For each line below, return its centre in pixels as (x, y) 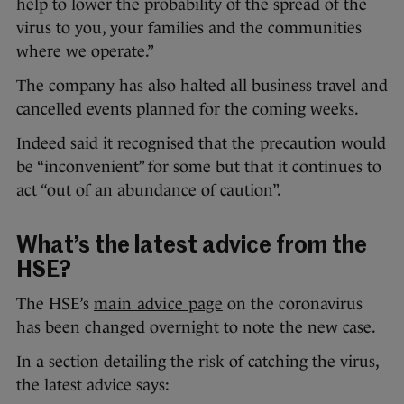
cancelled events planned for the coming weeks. (188, 110)
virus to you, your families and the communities (189, 28)
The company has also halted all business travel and (202, 86)
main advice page (158, 304)
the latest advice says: (93, 386)
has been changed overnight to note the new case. (198, 328)
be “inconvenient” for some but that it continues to (199, 167)
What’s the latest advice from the (192, 247)
